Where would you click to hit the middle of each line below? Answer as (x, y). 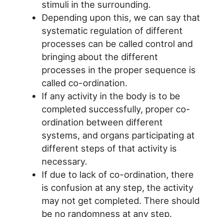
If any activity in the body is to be (111, 96)
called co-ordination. (84, 83)
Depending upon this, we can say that (121, 17)
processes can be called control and (117, 43)
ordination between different (102, 122)
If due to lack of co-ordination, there (117, 174)
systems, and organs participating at (118, 135)
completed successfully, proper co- (116, 109)
